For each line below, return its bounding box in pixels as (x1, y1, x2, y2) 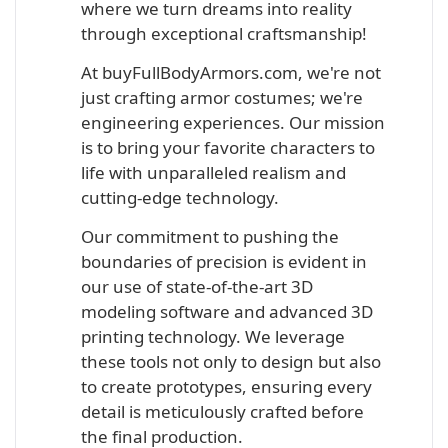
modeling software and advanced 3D (81, 300, 373, 323)
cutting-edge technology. (81, 186, 279, 209)
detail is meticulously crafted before (81, 400, 364, 423)
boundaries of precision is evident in (81, 250, 367, 273)
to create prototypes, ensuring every (81, 375, 372, 398)
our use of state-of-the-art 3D (81, 275, 313, 298)
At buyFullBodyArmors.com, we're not (81, 61, 381, 84)
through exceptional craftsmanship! (81, 22, 367, 45)
